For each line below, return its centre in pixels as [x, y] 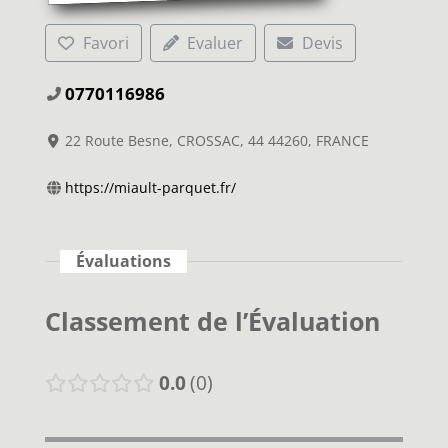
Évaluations [124, 260]
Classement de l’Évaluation [212, 321]
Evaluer [215, 42]
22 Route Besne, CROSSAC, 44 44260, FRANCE [217, 140]
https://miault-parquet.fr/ [151, 187]
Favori [105, 42]
